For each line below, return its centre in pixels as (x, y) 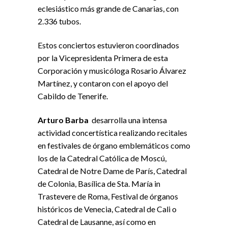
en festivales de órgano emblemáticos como (114, 146)
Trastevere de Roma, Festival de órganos (108, 196)
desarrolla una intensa (129, 120)
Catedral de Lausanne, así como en (97, 222)
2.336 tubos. (59, 21)
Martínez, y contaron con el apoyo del (103, 83)
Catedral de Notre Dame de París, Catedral (112, 171)
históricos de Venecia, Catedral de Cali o (107, 209)
